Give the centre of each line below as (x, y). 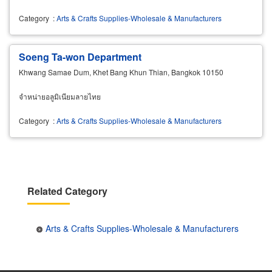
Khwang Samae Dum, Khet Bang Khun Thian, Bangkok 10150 (121, 72)
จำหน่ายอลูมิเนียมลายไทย (60, 96)
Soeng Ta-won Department (80, 56)
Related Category (67, 191)
